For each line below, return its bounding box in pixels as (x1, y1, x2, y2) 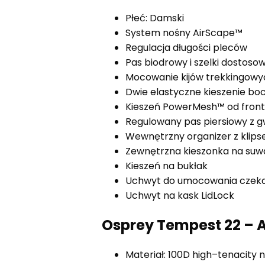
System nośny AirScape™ (125, 25, 243, 40)
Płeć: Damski (125, 11, 184, 25)
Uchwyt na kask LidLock (125, 188, 234, 202)
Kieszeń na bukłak (125, 159, 208, 173)
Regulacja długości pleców (125, 40, 247, 54)
